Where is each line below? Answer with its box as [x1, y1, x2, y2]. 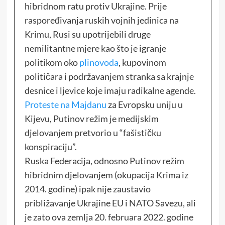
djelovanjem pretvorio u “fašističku [24, 127, 161, 138]
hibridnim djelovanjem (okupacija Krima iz [24, 169, 188, 180]
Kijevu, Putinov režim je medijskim [24, 113, 159, 124]
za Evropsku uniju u [106, 98, 183, 110]
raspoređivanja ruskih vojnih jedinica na [24, 14, 179, 26]
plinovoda [79, 56, 119, 68]
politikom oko [24, 56, 79, 68]
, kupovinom [118, 56, 166, 68]
